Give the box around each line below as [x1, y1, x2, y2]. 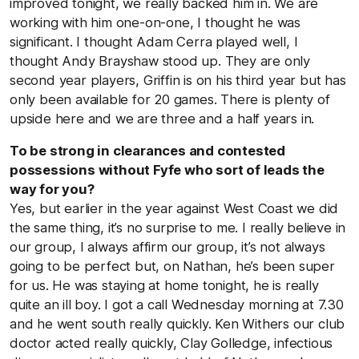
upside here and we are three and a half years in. [10, 110, 318, 127]
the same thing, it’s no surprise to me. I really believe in [10, 219, 346, 236]
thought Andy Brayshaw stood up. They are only [10, 52, 310, 69]
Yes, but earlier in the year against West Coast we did [10, 200, 339, 216]
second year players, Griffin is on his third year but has [10, 71, 346, 88]
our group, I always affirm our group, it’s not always [10, 238, 325, 255]
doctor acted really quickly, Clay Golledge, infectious [10, 334, 333, 351]
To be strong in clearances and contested [10, 142, 285, 159]
